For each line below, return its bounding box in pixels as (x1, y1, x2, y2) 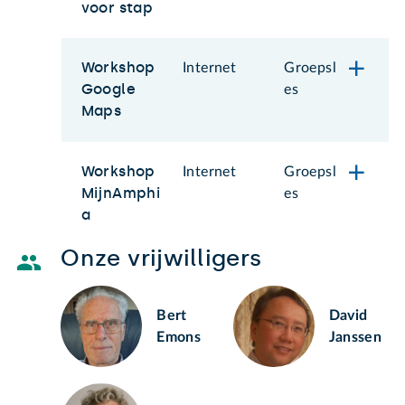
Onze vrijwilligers (61, 245, 262, 272)
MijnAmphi (80, 184, 161, 202)
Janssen (328, 330, 382, 345)
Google (80, 80, 136, 99)
